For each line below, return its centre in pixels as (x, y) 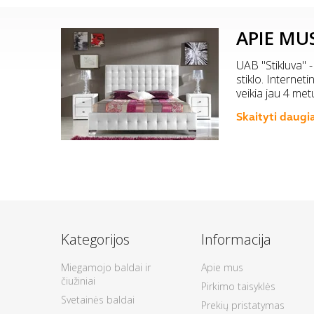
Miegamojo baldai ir (106, 268)
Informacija (236, 240)
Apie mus (222, 268)
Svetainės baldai (98, 300)
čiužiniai (78, 281)
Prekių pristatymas (243, 306)
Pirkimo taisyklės (238, 287)
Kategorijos (95, 240)
